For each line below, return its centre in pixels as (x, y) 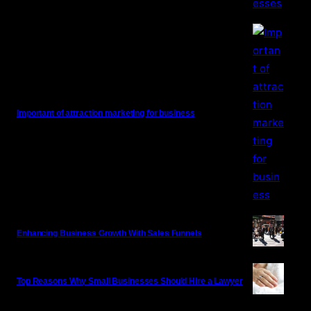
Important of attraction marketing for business (106, 114)
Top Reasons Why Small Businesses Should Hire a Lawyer (130, 281)
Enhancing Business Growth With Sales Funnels (109, 233)
